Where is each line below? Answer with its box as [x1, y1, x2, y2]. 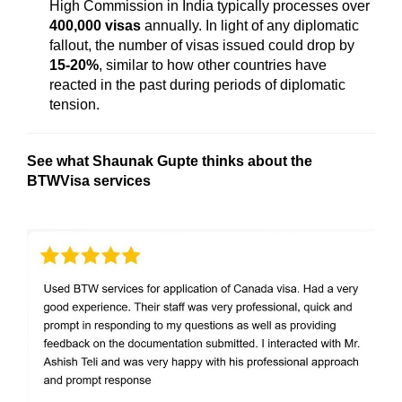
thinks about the [202, 153, 312, 169]
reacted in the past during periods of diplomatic [49, 76, 345, 92]
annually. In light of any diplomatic [141, 17, 359, 33]
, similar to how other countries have [99, 57, 327, 73]
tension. [49, 96, 100, 112]
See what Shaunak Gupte [27, 153, 202, 169]
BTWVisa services [27, 172, 151, 188]
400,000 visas [49, 17, 141, 33]
